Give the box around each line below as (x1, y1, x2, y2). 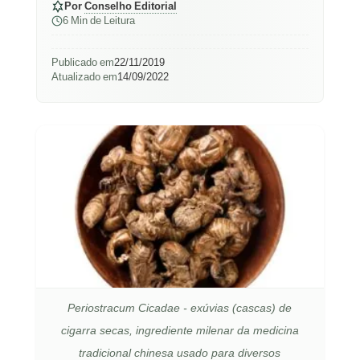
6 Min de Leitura (62, 14, 135, 27)
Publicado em (51, 55, 114, 69)
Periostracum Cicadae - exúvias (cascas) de (67, 299, 292, 315)
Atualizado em (51, 70, 117, 84)
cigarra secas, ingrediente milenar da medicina (60, 321, 299, 337)
